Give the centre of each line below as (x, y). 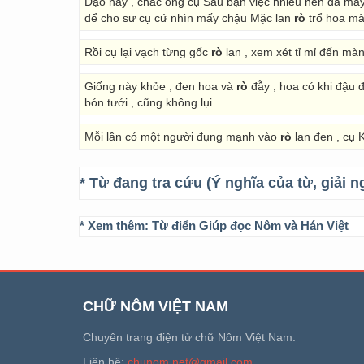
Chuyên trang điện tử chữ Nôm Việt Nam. (189, 337)
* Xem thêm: (116, 225)
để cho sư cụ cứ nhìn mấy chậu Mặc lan (189, 18)
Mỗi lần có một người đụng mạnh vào (182, 136)
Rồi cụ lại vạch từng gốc (148, 52)
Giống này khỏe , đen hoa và (160, 86)
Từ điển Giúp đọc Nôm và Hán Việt (250, 225)
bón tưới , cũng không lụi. (150, 102)
